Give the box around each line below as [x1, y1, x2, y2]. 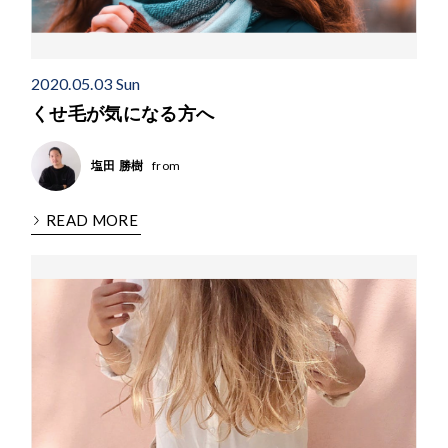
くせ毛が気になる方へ [31, 103, 215, 124]
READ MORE [46, 210, 139, 229]
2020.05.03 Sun [31, 73, 141, 93]
